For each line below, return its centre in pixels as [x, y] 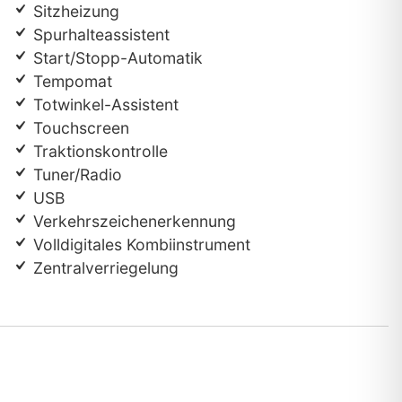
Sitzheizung [74, 12]
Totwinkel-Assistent [103, 105]
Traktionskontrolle [98, 152]
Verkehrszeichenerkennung [132, 222]
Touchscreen [79, 128]
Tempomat [70, 82]
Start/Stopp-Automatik [115, 58]
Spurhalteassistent [99, 35]
